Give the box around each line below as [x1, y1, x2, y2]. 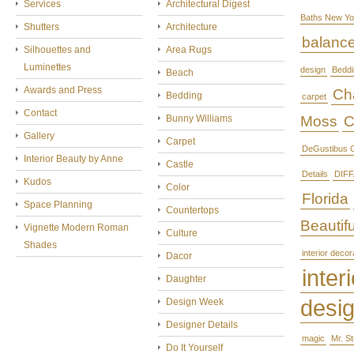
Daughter [166, 273, 206, 284]
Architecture [166, 21, 217, 32]
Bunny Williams [166, 113, 232, 124]
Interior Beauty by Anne [24, 153, 123, 164]
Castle [166, 159, 194, 170]
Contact [24, 107, 57, 119]
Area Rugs [166, 44, 212, 55]
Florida [302, 190, 348, 207]
